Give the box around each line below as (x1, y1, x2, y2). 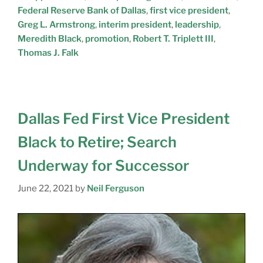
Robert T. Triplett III (133, 33, 214, 44)
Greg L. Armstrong (18, 19, 95, 30)
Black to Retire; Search (18, 133, 177, 151)
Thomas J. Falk (18, 47, 79, 58)
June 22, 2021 (18, 183, 73, 194)
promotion (85, 33, 129, 44)
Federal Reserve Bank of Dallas (18, 5, 146, 16)
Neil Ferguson (87, 183, 144, 194)
